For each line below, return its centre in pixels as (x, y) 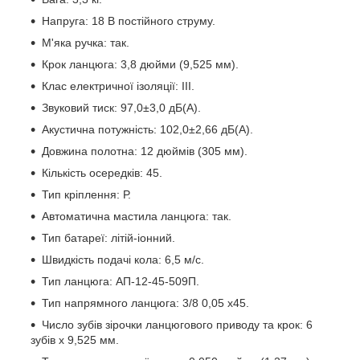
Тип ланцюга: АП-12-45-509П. (121, 281)
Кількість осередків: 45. (102, 172)
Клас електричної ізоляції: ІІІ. (118, 86)
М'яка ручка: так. (86, 42)
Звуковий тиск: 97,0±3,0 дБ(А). (121, 107)
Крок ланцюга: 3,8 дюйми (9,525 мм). (140, 64)
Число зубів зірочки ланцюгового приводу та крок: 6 (177, 324)
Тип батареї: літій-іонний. (108, 237)
